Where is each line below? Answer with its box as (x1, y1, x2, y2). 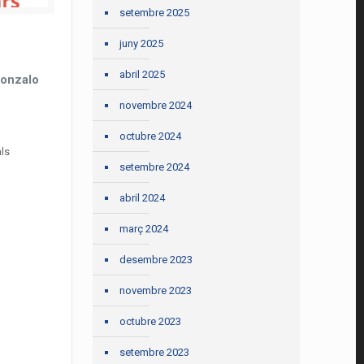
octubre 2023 (119, 315, 182, 327)
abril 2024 (119, 192, 166, 204)
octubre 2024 (119, 130, 182, 142)
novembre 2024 (119, 99, 193, 111)
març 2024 (119, 223, 169, 235)
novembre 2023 (119, 284, 193, 297)
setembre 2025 (119, 6, 190, 19)
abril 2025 (119, 68, 166, 80)
